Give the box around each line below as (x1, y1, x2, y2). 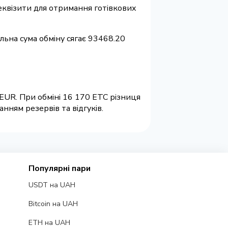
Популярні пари (28, 163, 91, 175)
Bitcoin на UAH (28, 199, 78, 209)
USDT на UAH (28, 180, 75, 190)
